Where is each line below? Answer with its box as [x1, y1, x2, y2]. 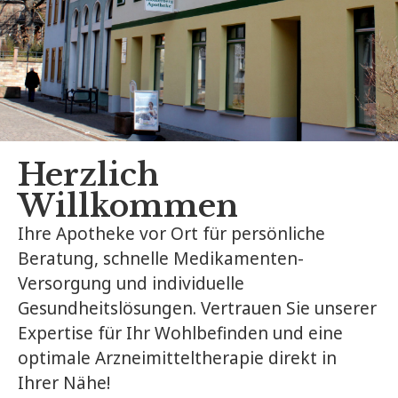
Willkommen [18, 187, 238, 226]
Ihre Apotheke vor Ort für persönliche [18, 222, 325, 246]
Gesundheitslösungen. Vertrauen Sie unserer [18, 297, 377, 321]
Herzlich [18, 155, 159, 195]
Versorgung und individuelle [18, 272, 244, 296]
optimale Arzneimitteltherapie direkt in [18, 346, 337, 370]
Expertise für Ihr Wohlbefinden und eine [18, 322, 343, 346]
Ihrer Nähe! [18, 371, 110, 395]
